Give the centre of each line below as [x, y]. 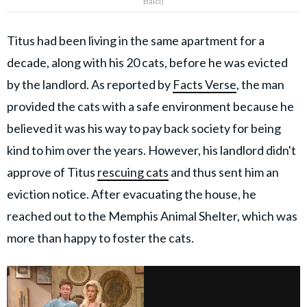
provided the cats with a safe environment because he [150, 106]
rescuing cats [133, 172]
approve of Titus [52, 172]
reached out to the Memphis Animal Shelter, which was [152, 216]
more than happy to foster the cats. [101, 238]
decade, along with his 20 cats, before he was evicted [147, 62]
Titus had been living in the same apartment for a [136, 40]
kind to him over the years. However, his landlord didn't [151, 150]
